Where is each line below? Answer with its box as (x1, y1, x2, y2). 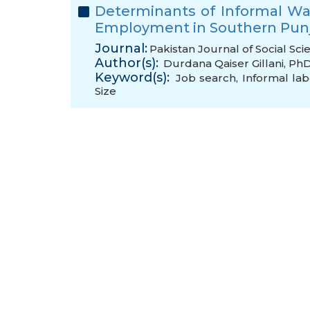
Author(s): (95, 55, 158, 71)
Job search (175, 71, 236, 84)
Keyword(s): (95, 70, 170, 85)
